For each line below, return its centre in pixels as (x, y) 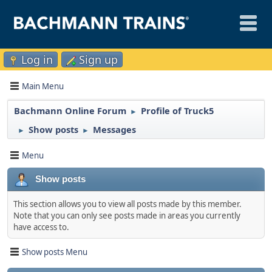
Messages (114, 129)
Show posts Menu (55, 252)
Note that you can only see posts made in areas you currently (127, 216)
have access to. (41, 227)
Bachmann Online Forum (70, 110)
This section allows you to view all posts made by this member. (127, 204)
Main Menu (43, 86)
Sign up (98, 59)
